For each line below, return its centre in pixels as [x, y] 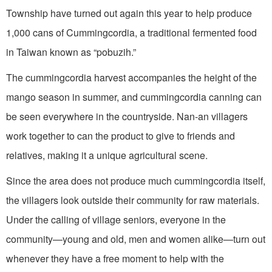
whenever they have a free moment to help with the [115, 258]
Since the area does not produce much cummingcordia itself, [136, 180]
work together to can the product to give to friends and [121, 135]
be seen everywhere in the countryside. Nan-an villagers [127, 116]
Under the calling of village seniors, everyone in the [116, 219]
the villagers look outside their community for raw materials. [133, 200]
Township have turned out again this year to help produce [129, 13]
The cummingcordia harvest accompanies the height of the [131, 77]
